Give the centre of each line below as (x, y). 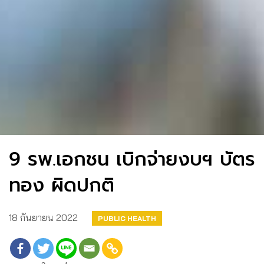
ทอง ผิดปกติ (62, 186)
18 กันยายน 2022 (43, 218)
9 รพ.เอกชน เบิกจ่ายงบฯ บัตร (132, 160)
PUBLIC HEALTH (127, 219)
